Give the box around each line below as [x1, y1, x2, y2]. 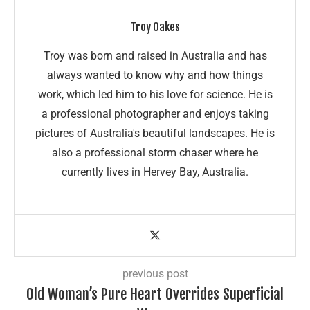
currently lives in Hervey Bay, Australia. [62, 165, 248, 179]
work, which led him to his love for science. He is [37, 88, 273, 102]
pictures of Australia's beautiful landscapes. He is [35, 127, 275, 140]
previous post [122, 267, 188, 281]
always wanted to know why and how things [47, 69, 263, 82]
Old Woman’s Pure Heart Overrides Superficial [26, 285, 284, 304]
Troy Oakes [130, 20, 180, 35]
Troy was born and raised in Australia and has [43, 49, 267, 63]
